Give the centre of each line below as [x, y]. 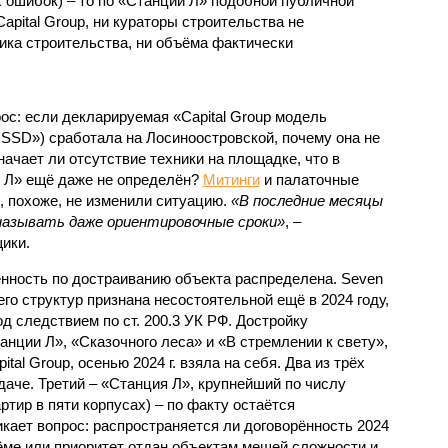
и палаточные [309, 179]
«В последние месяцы [306, 200]
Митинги [231, 179]
